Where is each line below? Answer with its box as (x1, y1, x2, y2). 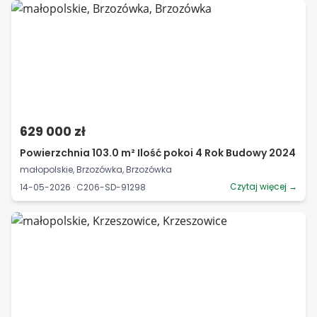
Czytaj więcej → (230, 180, 297, 192)
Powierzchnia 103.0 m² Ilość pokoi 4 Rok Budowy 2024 (20, 146, 296, 160)
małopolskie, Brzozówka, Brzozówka (20, 163, 172, 175)
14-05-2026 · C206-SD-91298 (20, 180, 146, 193)
